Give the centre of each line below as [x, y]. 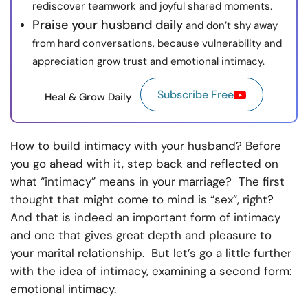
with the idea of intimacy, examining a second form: [151, 271]
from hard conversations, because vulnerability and [157, 44]
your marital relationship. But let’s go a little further [151, 253]
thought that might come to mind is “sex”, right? [142, 200]
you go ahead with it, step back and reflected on [144, 164]
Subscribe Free [196, 95]
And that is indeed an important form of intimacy [145, 218]
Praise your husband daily [108, 25]
